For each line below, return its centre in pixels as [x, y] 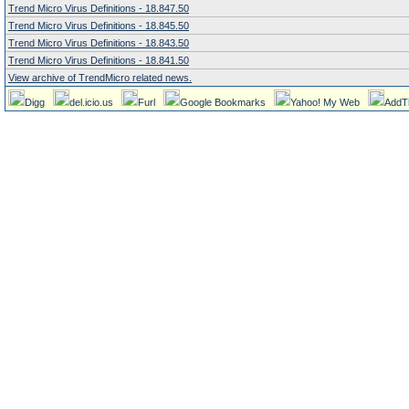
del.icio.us [91, 102]
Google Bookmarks [223, 102]
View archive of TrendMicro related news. [100, 78]
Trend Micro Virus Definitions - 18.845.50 [99, 26]
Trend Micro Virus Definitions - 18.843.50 [99, 43]
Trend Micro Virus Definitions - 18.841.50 [99, 60]
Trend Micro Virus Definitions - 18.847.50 [99, 8]
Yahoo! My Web [325, 102]
